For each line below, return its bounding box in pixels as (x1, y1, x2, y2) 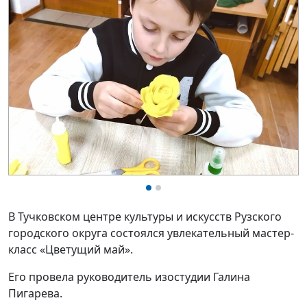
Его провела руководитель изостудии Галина (8, 269, 250, 285)
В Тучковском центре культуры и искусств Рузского (8, 209, 282, 225)
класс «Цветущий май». (8, 242, 136, 258)
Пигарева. (8, 286, 62, 302)
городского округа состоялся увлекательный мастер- (8, 225, 294, 241)
